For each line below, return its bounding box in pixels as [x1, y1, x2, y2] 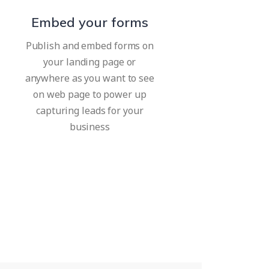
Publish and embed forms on [25, 39, 154, 53]
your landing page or [43, 55, 136, 69]
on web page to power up [32, 88, 147, 101]
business [69, 120, 110, 134]
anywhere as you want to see [25, 71, 154, 85]
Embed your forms [31, 14, 148, 31]
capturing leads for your [36, 104, 144, 118]
